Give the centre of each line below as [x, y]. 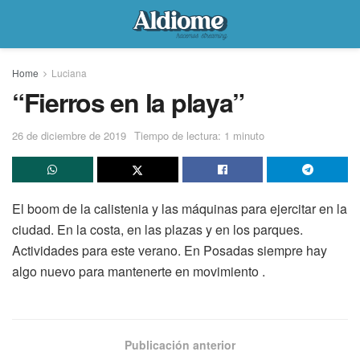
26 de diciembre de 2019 [69, 135]
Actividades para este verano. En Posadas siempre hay [170, 250]
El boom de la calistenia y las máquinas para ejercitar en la [180, 208]
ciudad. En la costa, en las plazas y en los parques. [157, 229]
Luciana [69, 73]
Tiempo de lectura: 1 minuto [199, 135]
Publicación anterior [180, 344]
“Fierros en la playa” [129, 102]
